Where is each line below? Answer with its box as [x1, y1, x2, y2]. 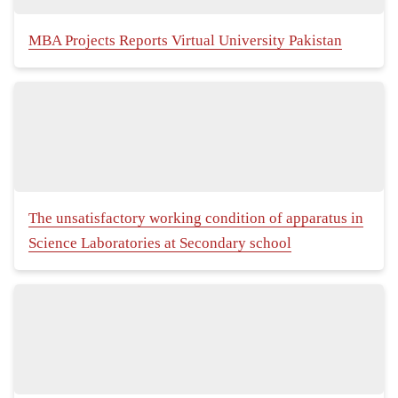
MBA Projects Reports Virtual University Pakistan [28, 32, 342, 50]
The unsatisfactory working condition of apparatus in [28, 210, 363, 227]
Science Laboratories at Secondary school [28, 235, 291, 252]
